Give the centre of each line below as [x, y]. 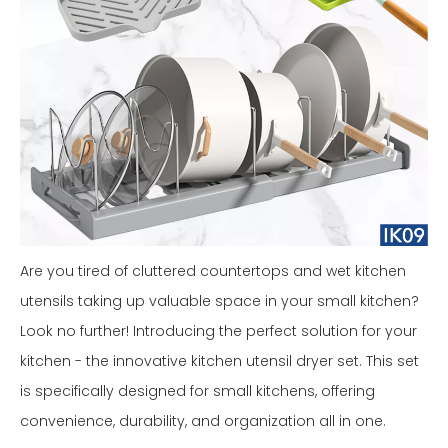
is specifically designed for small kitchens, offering [197, 391]
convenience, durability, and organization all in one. [203, 421]
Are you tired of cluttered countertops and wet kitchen [213, 271]
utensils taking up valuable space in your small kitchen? [219, 301]
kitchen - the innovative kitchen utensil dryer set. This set [219, 361]
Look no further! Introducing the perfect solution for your [218, 331]
